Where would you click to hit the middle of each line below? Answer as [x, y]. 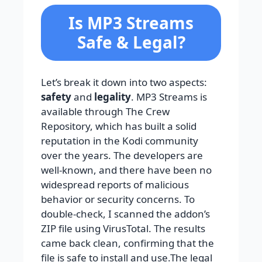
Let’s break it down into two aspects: [124, 82]
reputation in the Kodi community [120, 141]
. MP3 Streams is [169, 97]
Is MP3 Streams [131, 23]
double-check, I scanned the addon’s [125, 214]
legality [113, 97]
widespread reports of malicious [115, 185]
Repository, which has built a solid [119, 126]
